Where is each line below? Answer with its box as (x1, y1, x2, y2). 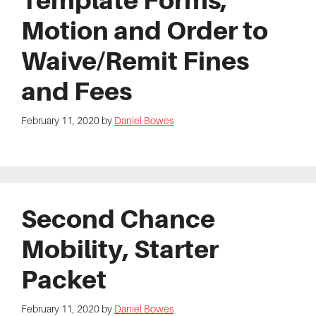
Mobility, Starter (21, 233, 219, 264)
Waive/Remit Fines (21, 46, 249, 76)
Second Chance (21, 203, 215, 233)
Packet (21, 264, 107, 294)
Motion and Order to (21, 16, 268, 46)
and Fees (21, 76, 132, 107)
